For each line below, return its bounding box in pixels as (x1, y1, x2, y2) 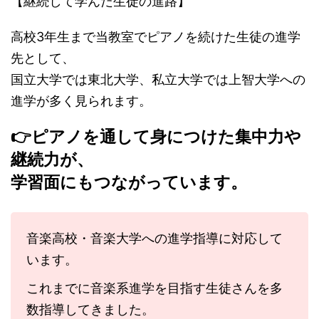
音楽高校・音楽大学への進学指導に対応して (26, 231, 283, 246)
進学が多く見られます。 (11, 93, 152, 109)
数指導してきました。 (26, 302, 155, 318)
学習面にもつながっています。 (11, 172, 247, 193)
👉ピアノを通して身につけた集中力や (11, 126, 301, 147)
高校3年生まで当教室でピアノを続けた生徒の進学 (11, 29, 300, 45)
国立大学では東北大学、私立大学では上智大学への (11, 72, 305, 88)
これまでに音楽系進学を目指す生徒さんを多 (26, 281, 283, 296)
